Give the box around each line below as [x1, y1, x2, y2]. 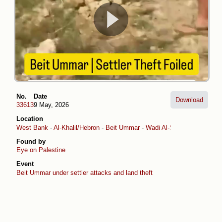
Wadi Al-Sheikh [146, 123, 189, 131]
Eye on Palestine [16, 146, 65, 154]
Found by [16, 137, 46, 145]
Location [16, 115, 43, 123]
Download [175, 96, 203, 104]
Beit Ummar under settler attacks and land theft [16, 168, 153, 176]
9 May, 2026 [34, 101, 69, 109]
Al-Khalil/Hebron [54, 123, 100, 131]
